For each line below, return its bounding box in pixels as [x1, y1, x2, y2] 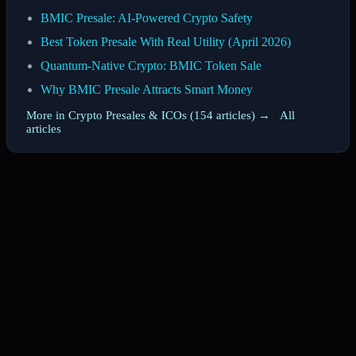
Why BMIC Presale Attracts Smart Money [41, 82, 253, 96]
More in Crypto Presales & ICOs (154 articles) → [26, 108, 270, 122]
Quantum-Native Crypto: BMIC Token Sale [41, 58, 261, 72]
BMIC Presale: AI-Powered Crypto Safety [41, 10, 253, 25]
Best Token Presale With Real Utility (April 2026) [41, 34, 291, 48]
